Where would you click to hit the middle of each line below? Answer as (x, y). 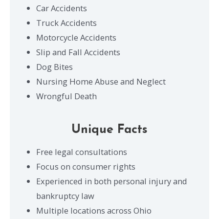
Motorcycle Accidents (77, 37)
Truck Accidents (67, 22)
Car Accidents (62, 8)
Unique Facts (109, 130)
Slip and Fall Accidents (78, 52)
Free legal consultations (82, 152)
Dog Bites (55, 66)
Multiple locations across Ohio (94, 211)
